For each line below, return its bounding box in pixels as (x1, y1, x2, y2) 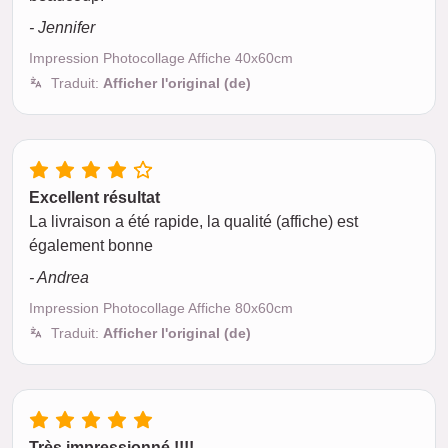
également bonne (29, 237, 153, 254)
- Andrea (29, 269, 89, 286)
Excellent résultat (29, 189, 160, 206)
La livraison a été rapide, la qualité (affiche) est (29, 213, 358, 230)
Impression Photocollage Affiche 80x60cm (29, 300, 293, 316)
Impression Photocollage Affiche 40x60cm (29, 50, 293, 66)
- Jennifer (29, 19, 95, 36)
